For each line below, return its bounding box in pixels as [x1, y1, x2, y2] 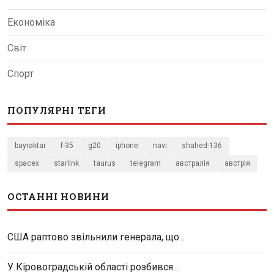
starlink [54, 158, 79, 168]
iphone [116, 141, 138, 150]
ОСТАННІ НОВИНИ [7, 190, 109, 202]
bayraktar [15, 141, 46, 150]
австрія [224, 158, 250, 168]
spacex [15, 158, 39, 168]
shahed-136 [182, 141, 222, 150]
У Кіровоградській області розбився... [7, 261, 179, 273]
